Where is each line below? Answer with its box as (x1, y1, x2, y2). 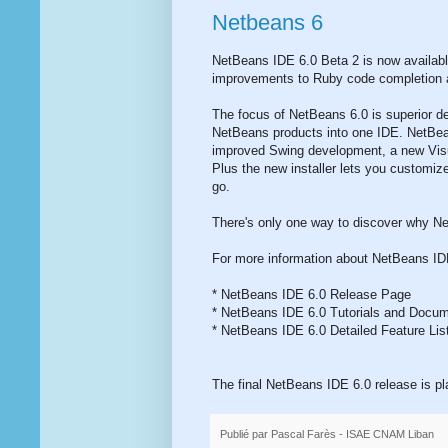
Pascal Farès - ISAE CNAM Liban (271, 427, 434, 440)
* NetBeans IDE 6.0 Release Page (212, 287, 411, 303)
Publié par (220, 427, 271, 440)
